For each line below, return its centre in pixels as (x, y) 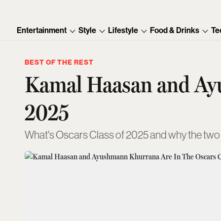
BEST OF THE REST (59, 62)
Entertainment (42, 30)
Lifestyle (123, 30)
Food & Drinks (175, 30)
